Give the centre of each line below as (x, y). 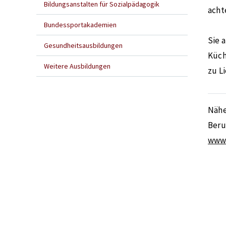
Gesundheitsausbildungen (83, 45)
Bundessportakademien (80, 25)
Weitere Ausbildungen (77, 66)
